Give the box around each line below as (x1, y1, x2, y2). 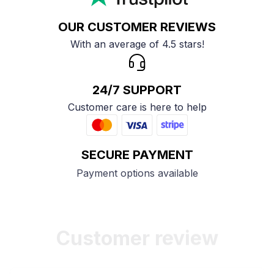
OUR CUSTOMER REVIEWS (58, 20, 216, 35)
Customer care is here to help (67, 101, 207, 114)
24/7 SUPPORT (92, 83, 182, 98)
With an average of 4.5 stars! (70, 38, 204, 51)
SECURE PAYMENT (81, 147, 193, 163)
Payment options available (76, 166, 198, 179)
